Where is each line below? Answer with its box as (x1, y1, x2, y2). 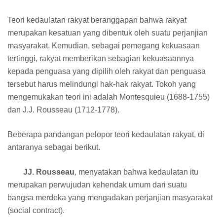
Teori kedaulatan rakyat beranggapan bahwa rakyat (7, 15, 186, 24)
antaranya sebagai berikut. (7, 143, 100, 151)
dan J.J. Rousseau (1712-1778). (7, 105, 119, 114)
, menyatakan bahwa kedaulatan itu (74, 167, 198, 176)
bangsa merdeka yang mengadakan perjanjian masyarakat (7, 193, 213, 202)
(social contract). (7, 206, 65, 215)
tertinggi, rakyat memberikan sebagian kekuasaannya (7, 54, 194, 63)
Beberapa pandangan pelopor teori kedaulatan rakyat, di (7, 130, 204, 139)
